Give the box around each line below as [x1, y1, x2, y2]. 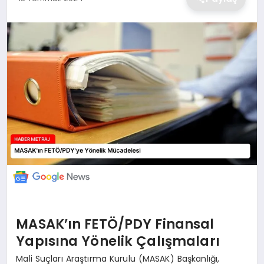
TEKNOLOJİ [9, 84, 55, 96]
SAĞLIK [9, 118, 38, 131]
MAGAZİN [9, 48, 49, 61]
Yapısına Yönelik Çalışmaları [16, 232, 220, 251]
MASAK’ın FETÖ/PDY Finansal [16, 214, 214, 234]
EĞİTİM [9, 154, 37, 166]
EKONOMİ [9, 14, 48, 26]
